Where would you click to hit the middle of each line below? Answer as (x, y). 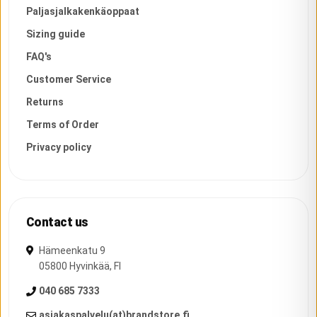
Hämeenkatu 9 (72, 250)
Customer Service (69, 79)
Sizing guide (56, 34)
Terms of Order (63, 124)
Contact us (57, 222)
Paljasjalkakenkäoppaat (83, 11)
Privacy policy (59, 147)
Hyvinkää (90, 266)
